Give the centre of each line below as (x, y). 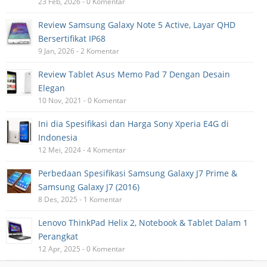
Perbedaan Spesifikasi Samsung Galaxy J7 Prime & (138, 173)
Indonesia (58, 137)
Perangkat (58, 236)
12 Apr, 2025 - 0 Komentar (82, 249)
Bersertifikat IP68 (72, 38)
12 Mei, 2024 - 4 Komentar (82, 150)
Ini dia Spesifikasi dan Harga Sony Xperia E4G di (133, 124)
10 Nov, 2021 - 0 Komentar (82, 100)
